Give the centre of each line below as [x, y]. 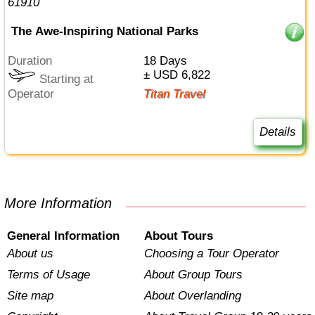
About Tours [178, 236]
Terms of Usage [49, 275]
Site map [31, 296]
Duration [34, 61]
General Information [64, 236]
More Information [64, 204]
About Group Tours [193, 275]
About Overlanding [192, 296]
